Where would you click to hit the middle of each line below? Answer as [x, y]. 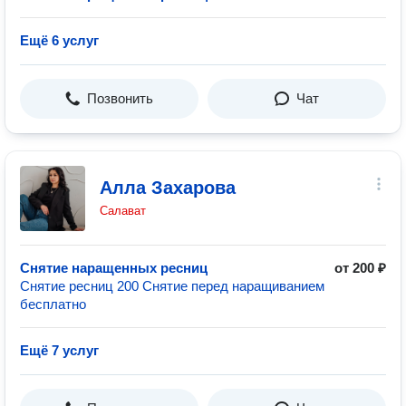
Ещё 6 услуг [59, 40]
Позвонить [120, 98]
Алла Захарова [168, 188]
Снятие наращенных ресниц [114, 268]
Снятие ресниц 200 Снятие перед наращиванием [172, 286]
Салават [123, 211]
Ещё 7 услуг [59, 350]
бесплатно [53, 304]
